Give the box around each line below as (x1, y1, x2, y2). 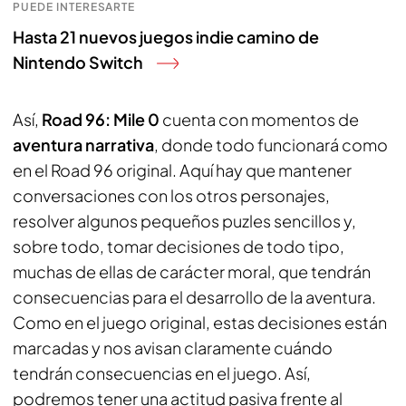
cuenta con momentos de (162, 109, 359, 130)
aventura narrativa (13, 134, 154, 155)
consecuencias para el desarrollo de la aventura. (13, 286, 376, 307)
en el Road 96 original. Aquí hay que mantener (13, 159, 352, 180)
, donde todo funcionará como (154, 134, 388, 155)
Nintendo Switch (13, 52, 143, 72)
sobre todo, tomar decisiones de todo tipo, (13, 236, 344, 256)
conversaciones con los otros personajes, (13, 185, 330, 206)
